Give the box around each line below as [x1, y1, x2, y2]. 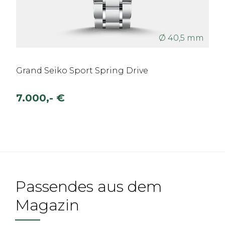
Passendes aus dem [15, 177, 162, 196]
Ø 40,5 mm [159, 33, 204, 43]
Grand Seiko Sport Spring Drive [16, 66, 148, 75]
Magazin [15, 196, 79, 214]
